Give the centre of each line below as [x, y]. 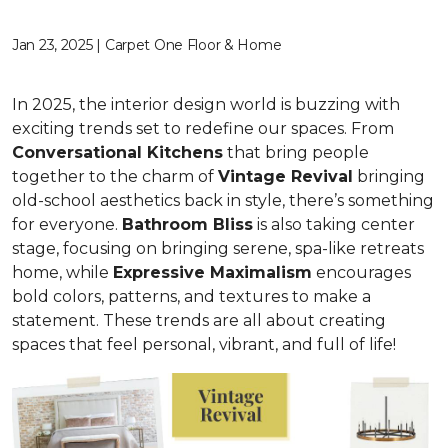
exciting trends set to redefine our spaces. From [203, 128]
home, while [62, 272]
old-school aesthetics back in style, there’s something [223, 200]
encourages [361, 272]
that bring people [296, 152]
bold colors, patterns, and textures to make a [191, 296]
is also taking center [334, 224]
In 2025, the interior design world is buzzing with [206, 104]
